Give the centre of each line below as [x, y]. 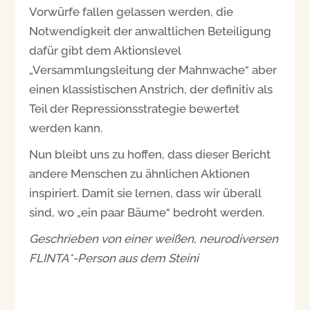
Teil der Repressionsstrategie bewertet [135, 108]
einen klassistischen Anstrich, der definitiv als [151, 89]
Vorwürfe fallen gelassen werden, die [131, 11]
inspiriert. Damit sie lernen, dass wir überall [145, 193]
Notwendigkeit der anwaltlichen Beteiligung [151, 31]
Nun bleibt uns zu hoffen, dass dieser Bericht [150, 154]
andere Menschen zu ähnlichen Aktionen [140, 173]
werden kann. [66, 128]
